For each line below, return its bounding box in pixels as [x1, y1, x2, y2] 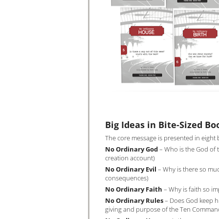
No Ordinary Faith [105, 185, 162, 194]
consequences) [105, 174, 149, 182]
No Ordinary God [105, 145, 158, 153]
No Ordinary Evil [105, 165, 156, 174]
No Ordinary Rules [105, 196, 163, 205]
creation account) [105, 153, 155, 162]
